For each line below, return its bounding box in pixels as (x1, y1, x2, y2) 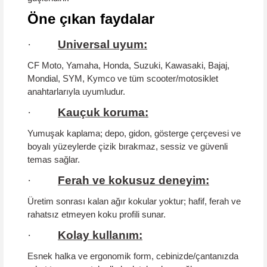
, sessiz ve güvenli (156, 141, 228, 151)
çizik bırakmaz (98, 141, 156, 151)
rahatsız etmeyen (27, 209, 95, 219)
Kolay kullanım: (58, 228, 142, 241)
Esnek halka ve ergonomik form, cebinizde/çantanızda (27, 251, 238, 261)
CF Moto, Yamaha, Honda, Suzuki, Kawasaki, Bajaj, (27, 60, 229, 70)
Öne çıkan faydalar (27, 10, 154, 27)
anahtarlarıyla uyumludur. (27, 86, 125, 97)
